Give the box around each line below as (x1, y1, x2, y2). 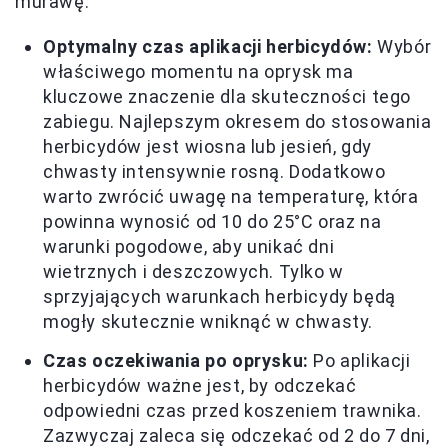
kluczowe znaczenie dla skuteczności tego (43, 86, 412, 107)
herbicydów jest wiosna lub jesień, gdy (43, 136, 372, 157)
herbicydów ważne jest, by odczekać (43, 375, 357, 396)
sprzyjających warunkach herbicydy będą (43, 286, 396, 307)
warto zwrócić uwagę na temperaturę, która (43, 186, 419, 207)
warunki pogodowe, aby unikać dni (43, 236, 335, 257)
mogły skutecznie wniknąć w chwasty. (43, 311, 374, 332)
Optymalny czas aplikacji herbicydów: (43, 36, 373, 57)
